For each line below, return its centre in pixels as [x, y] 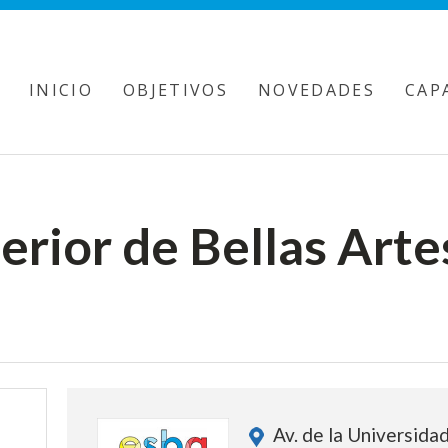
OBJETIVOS [175, 90]
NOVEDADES [316, 90]
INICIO [61, 90]
